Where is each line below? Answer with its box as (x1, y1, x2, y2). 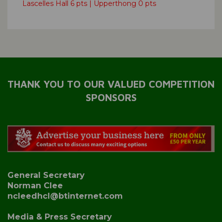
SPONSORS (85, 92, 137, 104)
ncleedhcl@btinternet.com (7, 191, 123, 201)
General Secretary (7, 170, 85, 180)
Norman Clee (7, 180, 63, 190)
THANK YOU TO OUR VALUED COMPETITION (7, 78, 215, 90)
